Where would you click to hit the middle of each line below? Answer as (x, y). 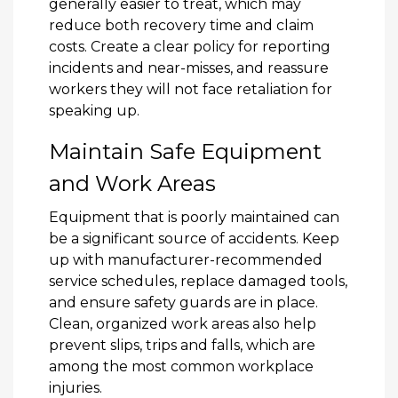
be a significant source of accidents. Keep (194, 238)
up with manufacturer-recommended (186, 259)
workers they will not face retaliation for (191, 89)
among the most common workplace (181, 366)
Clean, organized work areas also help (183, 323)
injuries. (76, 387)
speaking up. (94, 110)
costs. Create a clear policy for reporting (190, 46)
